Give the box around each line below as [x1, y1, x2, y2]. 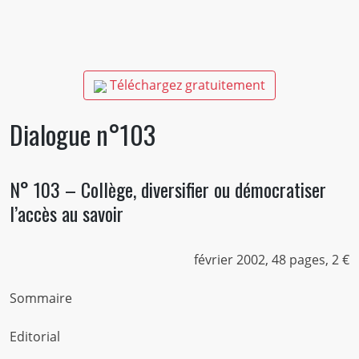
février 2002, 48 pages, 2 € [194, 251, 350, 269]
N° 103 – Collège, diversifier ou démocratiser [9, 174, 326, 204]
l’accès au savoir [9, 198, 123, 228]
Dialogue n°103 [9, 115, 155, 153]
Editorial [9, 328, 60, 346]
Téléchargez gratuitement [107, 76, 265, 95]
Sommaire [9, 289, 72, 308]
